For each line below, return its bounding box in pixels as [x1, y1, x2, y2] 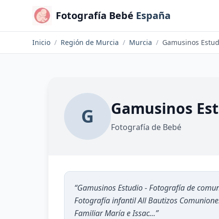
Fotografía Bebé [55, 9, 133, 22]
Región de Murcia [60, 38, 119, 47]
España [135, 9, 171, 22]
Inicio [32, 38, 50, 47]
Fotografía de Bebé [111, 122, 182, 132]
